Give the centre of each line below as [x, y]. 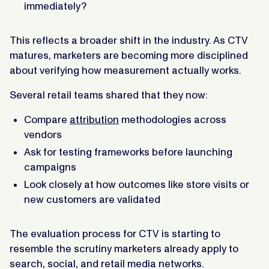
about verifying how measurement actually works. [125, 70]
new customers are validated [92, 199]
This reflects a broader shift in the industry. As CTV [129, 40]
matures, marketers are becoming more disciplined [129, 55]
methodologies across [173, 119]
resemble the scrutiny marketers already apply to [124, 248]
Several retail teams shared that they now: [109, 95]
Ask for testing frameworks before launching [128, 152]
